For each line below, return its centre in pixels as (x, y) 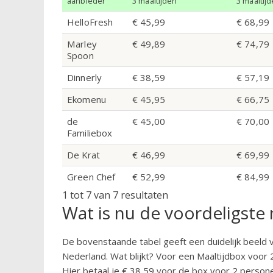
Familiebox (90, 133)
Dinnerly (84, 78)
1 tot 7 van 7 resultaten (115, 195)
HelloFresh (90, 22)
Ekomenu (87, 100)
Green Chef (91, 177)
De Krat (84, 155)
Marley (82, 44)
